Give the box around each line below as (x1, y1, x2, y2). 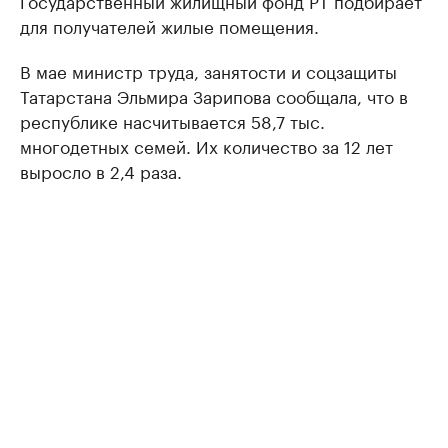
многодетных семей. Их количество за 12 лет (20, 131, 393, 158)
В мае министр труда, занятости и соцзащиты (20, 56, 397, 83)
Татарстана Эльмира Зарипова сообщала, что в (20, 81, 408, 108)
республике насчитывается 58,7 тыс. (20, 106, 325, 133)
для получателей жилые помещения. (20, 11, 319, 38)
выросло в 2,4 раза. (20, 156, 182, 183)
